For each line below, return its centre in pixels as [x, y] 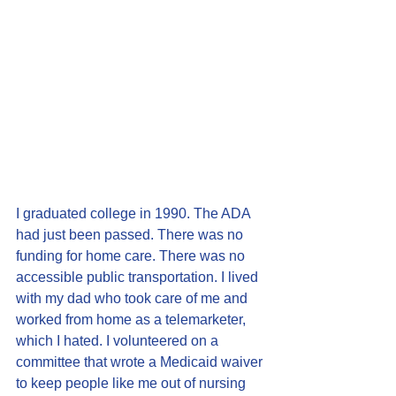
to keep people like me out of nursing [133, 383]
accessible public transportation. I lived [139, 277]
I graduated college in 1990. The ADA [135, 213]
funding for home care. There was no [132, 256]
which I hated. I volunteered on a [119, 341]
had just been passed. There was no [131, 235]
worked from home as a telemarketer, [133, 320]
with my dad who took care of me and [133, 298]
